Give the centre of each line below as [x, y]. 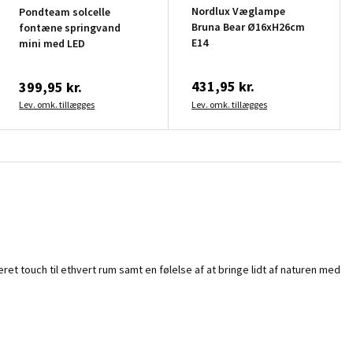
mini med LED [52, 43]
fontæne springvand [70, 27]
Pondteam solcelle [65, 11]
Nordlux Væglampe [239, 11]
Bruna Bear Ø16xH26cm [249, 26]
